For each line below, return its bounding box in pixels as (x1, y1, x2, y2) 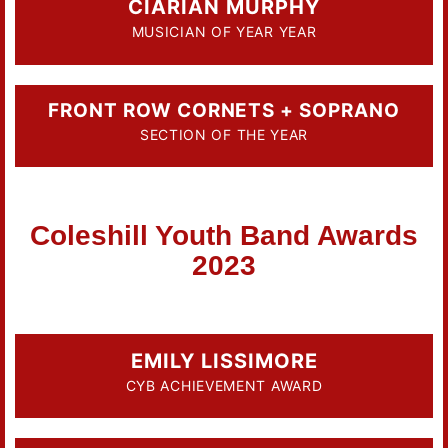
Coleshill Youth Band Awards (30, 219, 418, 251)
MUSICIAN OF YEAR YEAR (131, 23, 317, 41)
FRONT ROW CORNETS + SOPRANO (48, 98, 400, 122)
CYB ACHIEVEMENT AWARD (125, 377, 323, 394)
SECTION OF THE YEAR (139, 125, 309, 143)
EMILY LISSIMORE (130, 349, 318, 373)
